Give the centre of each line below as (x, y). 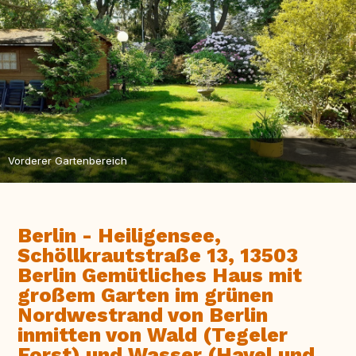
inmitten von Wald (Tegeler (153, 335)
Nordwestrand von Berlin (143, 315)
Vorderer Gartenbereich (68, 160)
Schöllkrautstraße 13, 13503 (158, 256)
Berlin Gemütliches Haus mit (160, 276)
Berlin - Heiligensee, (119, 236)
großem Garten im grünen (145, 296)
